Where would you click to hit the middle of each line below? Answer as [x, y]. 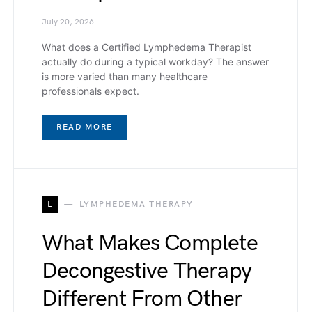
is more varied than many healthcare [125, 77]
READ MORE [85, 127]
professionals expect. [91, 91]
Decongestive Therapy [147, 272]
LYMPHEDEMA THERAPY [136, 205]
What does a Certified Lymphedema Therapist [147, 47]
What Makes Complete [150, 244]
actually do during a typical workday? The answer [155, 62]
